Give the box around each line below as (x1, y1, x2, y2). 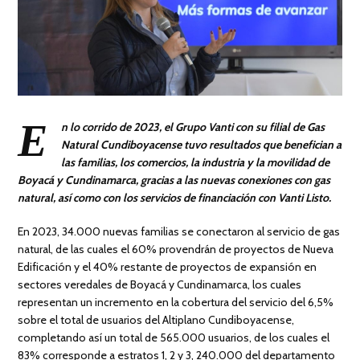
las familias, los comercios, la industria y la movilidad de (61, 154, 330, 170)
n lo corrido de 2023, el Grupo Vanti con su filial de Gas (61, 119, 325, 134)
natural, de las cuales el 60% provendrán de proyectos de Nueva (18, 241, 334, 256)
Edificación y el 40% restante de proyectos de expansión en (18, 259, 317, 274)
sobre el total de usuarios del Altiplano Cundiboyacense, (18, 312, 295, 327)
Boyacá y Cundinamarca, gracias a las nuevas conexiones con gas (18, 172, 331, 187)
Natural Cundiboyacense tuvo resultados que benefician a (61, 137, 342, 152)
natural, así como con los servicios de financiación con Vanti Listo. (18, 190, 332, 205)
